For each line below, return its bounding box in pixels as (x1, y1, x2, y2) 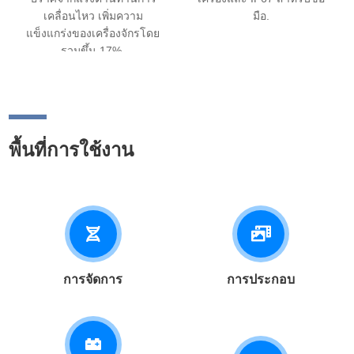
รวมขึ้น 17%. (61, 43, 126, 57)
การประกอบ (227, 272, 296, 286)
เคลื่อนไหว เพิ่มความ (43, 9, 143, 22)
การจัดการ (63, 272, 123, 286)
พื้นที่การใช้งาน (9, 137, 134, 163)
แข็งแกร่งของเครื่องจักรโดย (26, 26, 160, 40)
